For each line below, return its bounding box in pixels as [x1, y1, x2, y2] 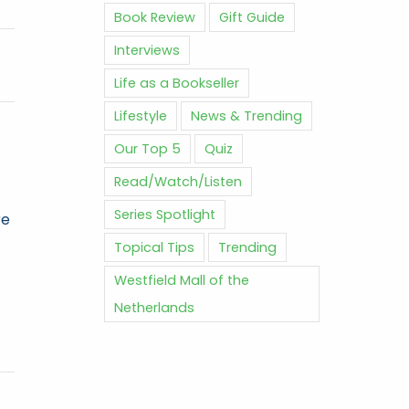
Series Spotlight [114, 204, 215, 224]
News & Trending [191, 106, 302, 125]
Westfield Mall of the [114, 270, 249, 289]
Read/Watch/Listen [114, 172, 242, 191]
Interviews [114, 40, 180, 59]
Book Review [114, 7, 195, 26]
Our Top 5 [114, 139, 181, 158]
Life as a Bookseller [114, 73, 239, 92]
